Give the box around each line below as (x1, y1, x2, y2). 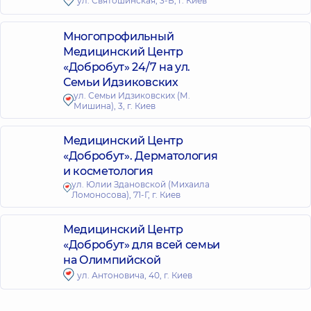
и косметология (63, 165, 153, 178)
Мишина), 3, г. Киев (73, 101, 155, 111)
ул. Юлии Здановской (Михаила (71, 179, 210, 190)
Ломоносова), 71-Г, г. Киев (71, 190, 180, 200)
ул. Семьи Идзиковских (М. (73, 90, 190, 101)
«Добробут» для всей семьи (63, 238, 220, 251)
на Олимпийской (63, 253, 161, 267)
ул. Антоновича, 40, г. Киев (77, 269, 192, 280)
